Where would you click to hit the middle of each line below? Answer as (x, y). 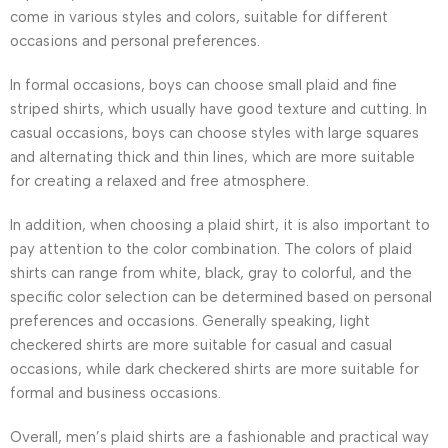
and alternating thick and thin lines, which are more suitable (212, 156)
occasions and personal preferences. (135, 40)
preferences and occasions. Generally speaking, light (190, 320)
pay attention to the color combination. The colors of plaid (211, 248)
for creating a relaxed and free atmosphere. (159, 180)
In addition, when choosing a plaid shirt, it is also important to (220, 224)
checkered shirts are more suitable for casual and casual (201, 344)
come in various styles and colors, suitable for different (199, 16)
